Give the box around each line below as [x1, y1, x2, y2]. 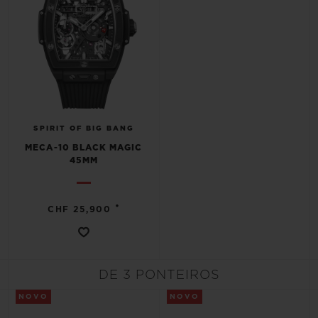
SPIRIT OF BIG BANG [33, 125, 134, 132]
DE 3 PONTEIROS [98, 269, 220, 282]
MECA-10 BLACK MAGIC [25, 143, 142, 152]
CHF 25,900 [48, 205, 111, 214]
